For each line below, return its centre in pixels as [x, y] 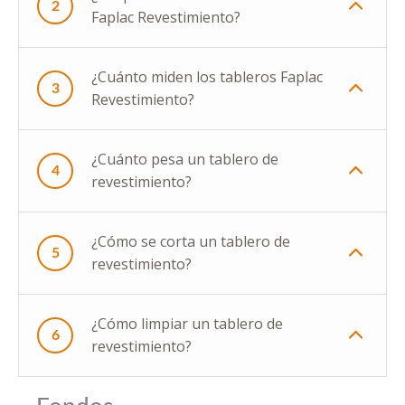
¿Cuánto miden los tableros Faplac [207, 77]
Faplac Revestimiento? [166, 18]
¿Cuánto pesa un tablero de [185, 160]
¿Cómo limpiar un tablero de [187, 324]
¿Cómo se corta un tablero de [191, 242]
